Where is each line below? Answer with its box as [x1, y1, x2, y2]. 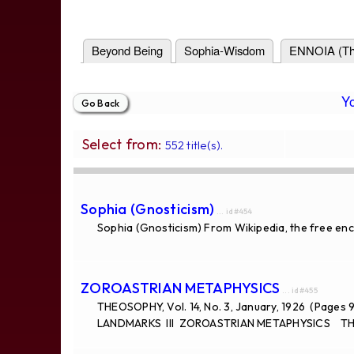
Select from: [81, 134, 165, 153]
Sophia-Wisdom [184, 42, 265, 59]
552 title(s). [164, 137, 224, 153]
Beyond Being [92, 42, 163, 59]
